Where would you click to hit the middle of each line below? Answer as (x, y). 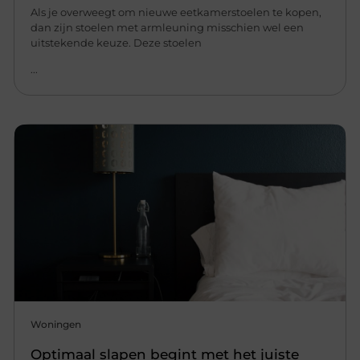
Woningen (56, 325)
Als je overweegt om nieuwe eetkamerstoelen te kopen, (176, 12)
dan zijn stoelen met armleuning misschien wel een (168, 27)
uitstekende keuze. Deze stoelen (117, 42)
